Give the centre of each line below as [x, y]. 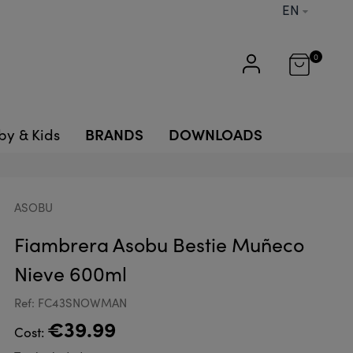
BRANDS [114, 134]
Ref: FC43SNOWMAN [70, 303]
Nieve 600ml [70, 273]
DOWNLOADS [216, 134]
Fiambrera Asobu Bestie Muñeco [159, 244]
